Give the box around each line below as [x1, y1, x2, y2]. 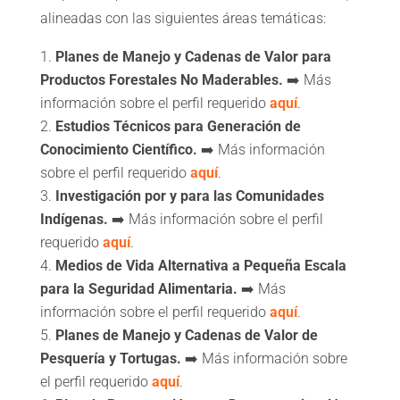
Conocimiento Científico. [39, 141, 201, 159]
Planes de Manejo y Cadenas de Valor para [54, 48, 331, 66]
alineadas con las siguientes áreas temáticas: [39, 10, 326, 28]
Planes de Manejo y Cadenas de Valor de [54, 327, 318, 345]
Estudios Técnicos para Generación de [54, 118, 301, 136]
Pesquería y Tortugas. [39, 350, 181, 368]
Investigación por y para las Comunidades [54, 187, 324, 205]
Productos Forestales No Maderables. [39, 71, 283, 89]
